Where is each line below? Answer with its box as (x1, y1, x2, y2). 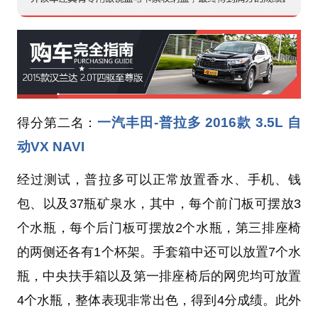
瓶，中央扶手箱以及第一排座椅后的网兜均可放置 (16, 269, 302, 284)
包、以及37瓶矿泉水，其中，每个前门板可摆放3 (16, 197, 302, 212)
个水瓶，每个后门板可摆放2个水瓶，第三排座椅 (16, 221, 302, 236)
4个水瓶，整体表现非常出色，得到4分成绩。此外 (16, 293, 302, 308)
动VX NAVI (16, 139, 84, 155)
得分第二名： (16, 116, 98, 131)
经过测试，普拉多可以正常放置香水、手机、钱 (16, 172, 302, 187)
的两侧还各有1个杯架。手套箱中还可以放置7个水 (16, 245, 302, 260)
